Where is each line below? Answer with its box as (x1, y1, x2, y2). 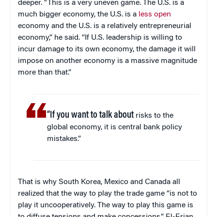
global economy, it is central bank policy (47, 124, 183, 132)
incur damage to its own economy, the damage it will (18, 46, 196, 54)
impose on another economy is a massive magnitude (18, 57, 197, 65)
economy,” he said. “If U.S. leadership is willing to (18, 34, 182, 42)
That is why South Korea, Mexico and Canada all (18, 178, 180, 186)
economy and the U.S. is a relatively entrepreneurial (18, 22, 191, 31)
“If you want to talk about (47, 110, 134, 121)
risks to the (134, 112, 174, 120)
